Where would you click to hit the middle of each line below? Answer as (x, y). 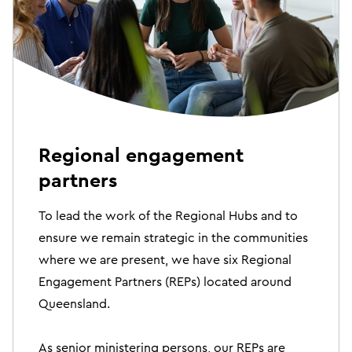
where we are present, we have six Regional (165, 260)
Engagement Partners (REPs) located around (165, 282)
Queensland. (74, 304)
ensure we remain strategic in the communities (173, 238)
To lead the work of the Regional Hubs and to (168, 216)
